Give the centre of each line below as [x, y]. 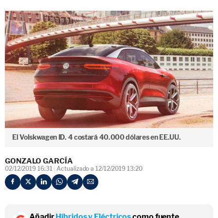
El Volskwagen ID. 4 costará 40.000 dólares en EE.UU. [97, 137]
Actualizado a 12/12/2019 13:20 [100, 168]
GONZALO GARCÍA [39, 161]
